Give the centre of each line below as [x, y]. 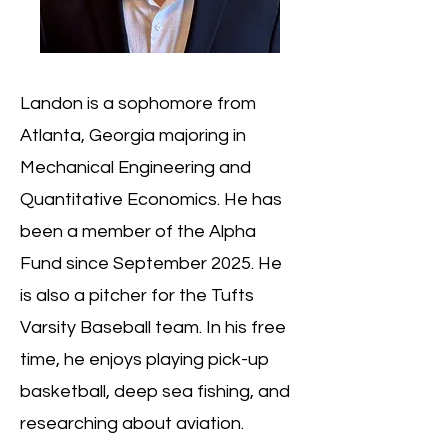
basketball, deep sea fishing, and [155, 391]
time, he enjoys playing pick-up [144, 359]
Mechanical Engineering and [135, 167]
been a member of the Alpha [138, 231]
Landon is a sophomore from [138, 103]
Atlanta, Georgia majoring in [133, 135]
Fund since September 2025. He [151, 263]
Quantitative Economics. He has [151, 199]
